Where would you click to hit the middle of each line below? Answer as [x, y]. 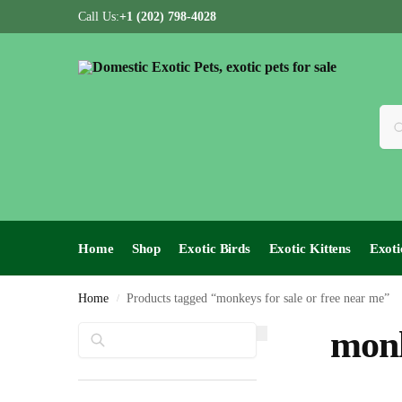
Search [232, 330]
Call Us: [99, 17]
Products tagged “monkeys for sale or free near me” [258, 298]
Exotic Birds [215, 249]
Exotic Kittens [310, 249]
